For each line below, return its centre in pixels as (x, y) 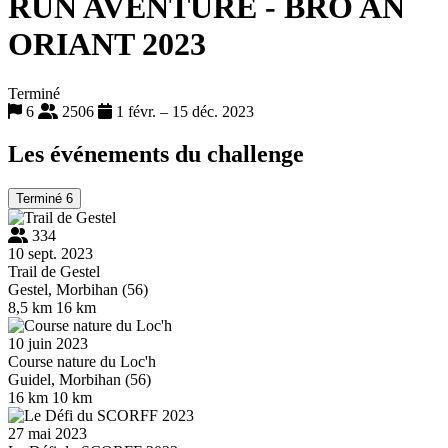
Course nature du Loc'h (82, 361)
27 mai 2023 (47, 433)
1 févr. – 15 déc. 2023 (183, 111)
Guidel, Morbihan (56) (79, 379)
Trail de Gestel (54, 271)
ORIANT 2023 (107, 44)
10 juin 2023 (48, 343)
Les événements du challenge (156, 153)
